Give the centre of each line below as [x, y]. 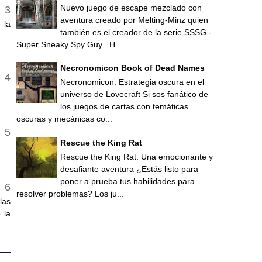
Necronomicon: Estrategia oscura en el [132, 82]
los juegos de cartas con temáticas [124, 107]
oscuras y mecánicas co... [64, 119]
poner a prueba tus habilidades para [127, 181]
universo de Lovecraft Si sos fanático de [134, 94]
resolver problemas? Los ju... [70, 193]
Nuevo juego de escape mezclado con [131, 7]
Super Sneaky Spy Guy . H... [69, 44]
